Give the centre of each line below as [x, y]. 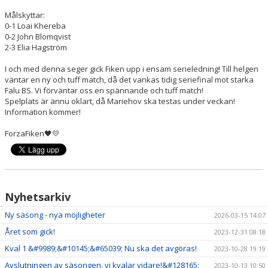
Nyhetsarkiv [38, 197]
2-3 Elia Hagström [37, 47]
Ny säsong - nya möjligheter [55, 214]
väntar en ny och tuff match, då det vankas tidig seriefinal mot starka [129, 79]
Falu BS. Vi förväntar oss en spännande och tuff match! [105, 90]
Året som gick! [30, 231]
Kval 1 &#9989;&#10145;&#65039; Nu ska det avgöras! [101, 248]
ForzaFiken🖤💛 [32, 133]
